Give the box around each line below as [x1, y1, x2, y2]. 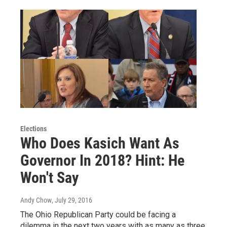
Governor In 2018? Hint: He [20, 151, 184, 169]
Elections [20, 124, 47, 133]
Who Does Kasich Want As [20, 134, 179, 152]
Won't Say [20, 168, 79, 186]
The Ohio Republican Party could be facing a [20, 209, 176, 219]
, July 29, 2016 [52, 196, 92, 204]
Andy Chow [20, 196, 52, 204]
